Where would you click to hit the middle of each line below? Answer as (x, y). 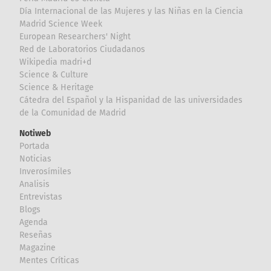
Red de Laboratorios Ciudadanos (83, 49)
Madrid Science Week (61, 24)
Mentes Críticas (50, 260)
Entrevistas (41, 197)
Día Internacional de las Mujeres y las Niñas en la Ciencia (132, 11)
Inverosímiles (46, 171)
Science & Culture (54, 75)
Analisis (35, 184)
